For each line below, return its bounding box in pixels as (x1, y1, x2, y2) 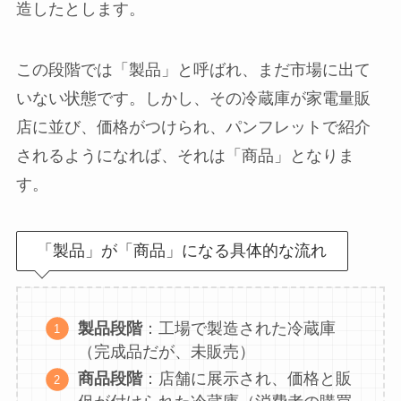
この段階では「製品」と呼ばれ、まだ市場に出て (15, 60, 371, 79)
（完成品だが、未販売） (78, 342, 256, 361)
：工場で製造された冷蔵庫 (142, 319, 337, 337)
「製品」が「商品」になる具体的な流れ (37, 241, 328, 260)
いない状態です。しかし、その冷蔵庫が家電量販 (15, 89, 371, 107)
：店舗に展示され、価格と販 (142, 370, 353, 388)
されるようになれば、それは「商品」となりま (15, 146, 354, 165)
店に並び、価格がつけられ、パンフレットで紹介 (15, 117, 371, 136)
